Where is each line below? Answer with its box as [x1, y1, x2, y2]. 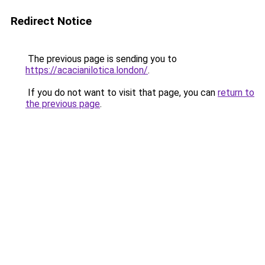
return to [218, 87, 254, 98]
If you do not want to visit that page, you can [25, 87, 218, 98]
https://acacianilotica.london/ [25, 64, 148, 76]
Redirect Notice [11, 14, 92, 28]
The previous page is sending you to [25, 53, 177, 64]
